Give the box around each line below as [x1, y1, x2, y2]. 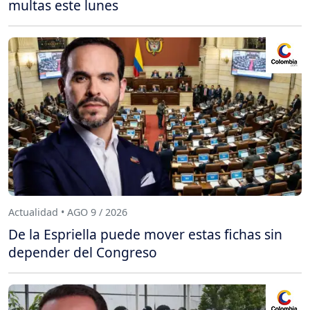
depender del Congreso [8, 242, 157, 262]
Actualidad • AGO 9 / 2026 [8, 206, 127, 219]
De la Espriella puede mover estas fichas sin [8, 224, 282, 244]
